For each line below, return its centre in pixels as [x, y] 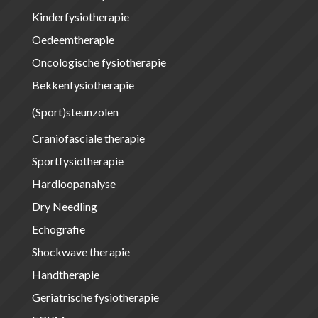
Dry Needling [64, 206]
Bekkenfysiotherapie [83, 84]
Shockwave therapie [81, 251]
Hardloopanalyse [73, 183]
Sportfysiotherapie [77, 160]
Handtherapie [65, 274]
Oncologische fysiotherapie [99, 62]
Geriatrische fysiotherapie [95, 297]
